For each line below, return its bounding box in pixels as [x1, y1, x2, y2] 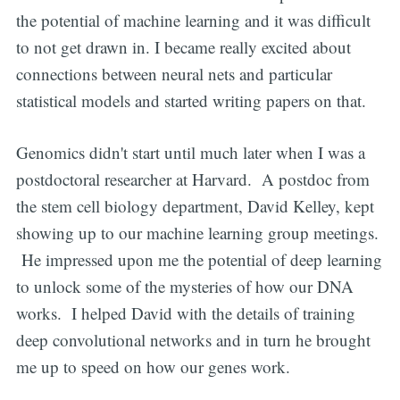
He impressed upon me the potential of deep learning [15, 248, 382, 271]
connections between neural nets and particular [15, 62, 332, 85]
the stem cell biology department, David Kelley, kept [15, 195, 374, 218]
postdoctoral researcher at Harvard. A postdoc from [15, 168, 370, 191]
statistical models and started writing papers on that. [15, 88, 366, 112]
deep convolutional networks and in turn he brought [15, 329, 371, 352]
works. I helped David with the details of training [15, 302, 355, 325]
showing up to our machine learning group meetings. [15, 221, 379, 245]
